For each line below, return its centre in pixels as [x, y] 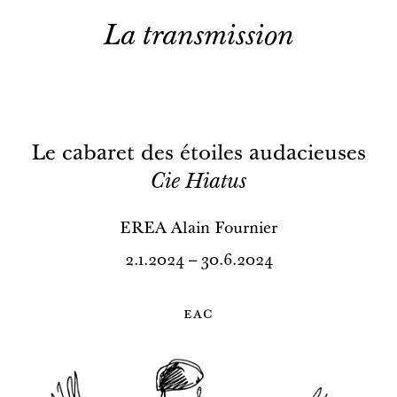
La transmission [198, 38]
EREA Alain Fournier [198, 230]
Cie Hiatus [198, 183]
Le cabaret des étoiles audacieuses [198, 155]
